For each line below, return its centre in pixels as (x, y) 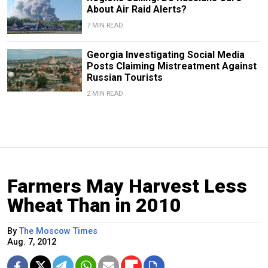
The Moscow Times (58, 232)
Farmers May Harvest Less (127, 186)
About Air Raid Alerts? (136, 10)
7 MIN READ (105, 26)
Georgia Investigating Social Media (165, 55)
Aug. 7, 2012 (32, 242)
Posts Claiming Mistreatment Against (171, 66)
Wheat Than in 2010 (94, 205)
